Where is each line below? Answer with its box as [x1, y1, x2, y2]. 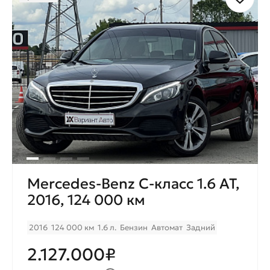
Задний [186, 222, 215, 233]
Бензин [120, 222, 148, 233]
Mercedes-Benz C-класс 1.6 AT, [27, 175, 239, 193]
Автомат [151, 222, 183, 233]
